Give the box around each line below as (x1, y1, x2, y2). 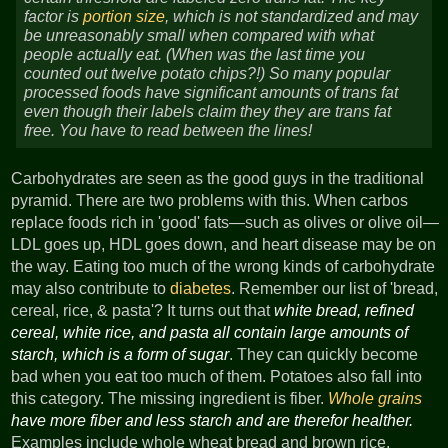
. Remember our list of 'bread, (231, 279, 439, 297)
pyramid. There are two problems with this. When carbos (11, 191, 409, 209)
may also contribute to (11, 279, 171, 297)
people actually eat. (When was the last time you (24, 46, 365, 64)
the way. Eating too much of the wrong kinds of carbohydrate (11, 257, 436, 275)
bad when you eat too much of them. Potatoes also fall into (11, 367, 423, 385)
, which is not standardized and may (165, 8, 418, 26)
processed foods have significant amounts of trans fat (24, 84, 398, 102)
